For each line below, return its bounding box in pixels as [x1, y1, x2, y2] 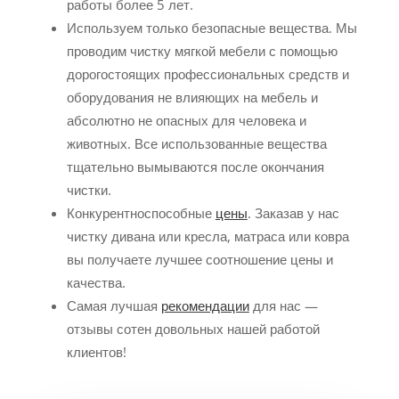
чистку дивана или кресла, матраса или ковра [66, 226, 349, 245]
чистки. [66, 180, 111, 199]
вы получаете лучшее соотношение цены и [66, 249, 333, 268]
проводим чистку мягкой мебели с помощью [66, 41, 338, 60]
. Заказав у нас [247, 203, 339, 222]
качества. [66, 273, 126, 291]
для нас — [248, 296, 318, 314]
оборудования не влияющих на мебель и [66, 87, 318, 106]
